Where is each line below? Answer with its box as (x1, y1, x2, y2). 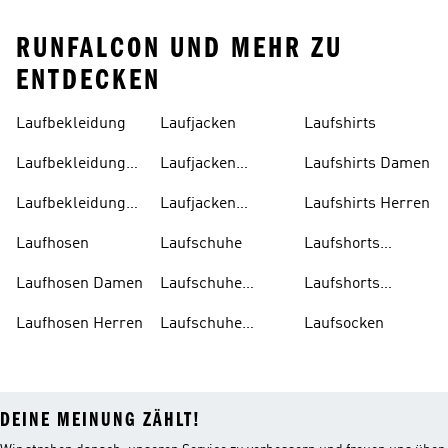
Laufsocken (304, 316, 384, 332)
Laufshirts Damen (304, 156, 430, 172)
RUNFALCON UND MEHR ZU (16, 31, 343, 65)
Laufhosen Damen (16, 276, 143, 292)
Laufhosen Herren (16, 316, 143, 332)
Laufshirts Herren (304, 196, 430, 212)
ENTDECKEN (16, 63, 161, 97)
